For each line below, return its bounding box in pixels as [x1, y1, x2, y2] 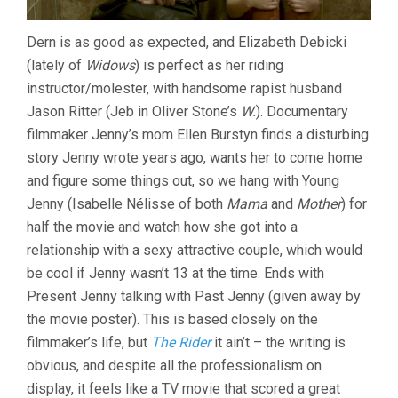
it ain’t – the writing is [211, 333, 346, 351]
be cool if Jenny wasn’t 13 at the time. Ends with [27, 264, 324, 282]
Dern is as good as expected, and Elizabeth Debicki [27, 33, 346, 51]
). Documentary [256, 102, 348, 120]
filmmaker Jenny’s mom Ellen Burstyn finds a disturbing [27, 125, 369, 143]
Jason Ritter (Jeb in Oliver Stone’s [27, 102, 241, 120]
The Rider [151, 333, 211, 351]
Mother [297, 195, 341, 212]
